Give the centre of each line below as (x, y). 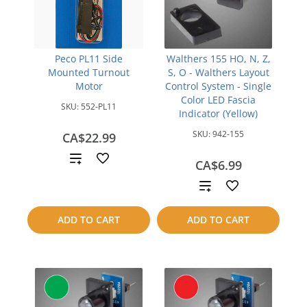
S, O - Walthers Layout (218, 72)
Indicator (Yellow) (218, 113)
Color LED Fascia (218, 100)
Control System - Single (218, 86)
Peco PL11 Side (89, 59)
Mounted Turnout (89, 72)
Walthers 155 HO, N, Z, (218, 59)
